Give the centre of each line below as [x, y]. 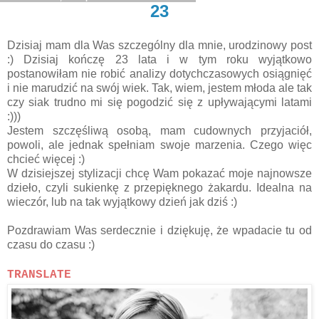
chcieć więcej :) [46, 159]
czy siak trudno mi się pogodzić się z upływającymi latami [159, 102]
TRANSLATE [39, 274]
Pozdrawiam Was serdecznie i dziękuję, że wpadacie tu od [159, 230]
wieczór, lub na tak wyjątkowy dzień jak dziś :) [122, 202]
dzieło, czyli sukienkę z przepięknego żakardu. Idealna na [159, 187]
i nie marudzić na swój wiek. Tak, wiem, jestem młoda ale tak [159, 88]
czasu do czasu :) [51, 244]
